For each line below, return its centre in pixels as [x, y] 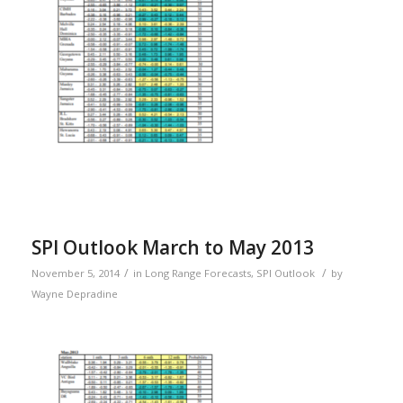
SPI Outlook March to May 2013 [172, 248]
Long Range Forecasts [197, 273]
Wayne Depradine [74, 294]
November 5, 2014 [75, 273]
